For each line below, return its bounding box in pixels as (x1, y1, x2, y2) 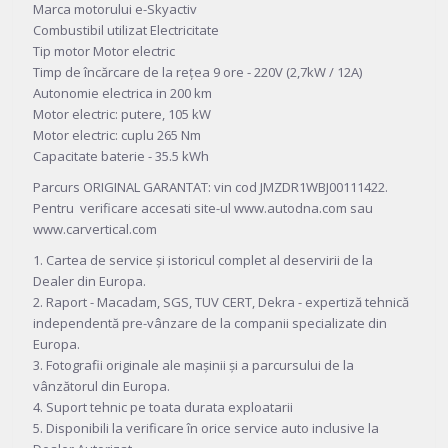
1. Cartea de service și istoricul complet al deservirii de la (33, 251, 373, 270)
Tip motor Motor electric (33, 42, 175, 61)
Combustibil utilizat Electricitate (33, 21, 219, 40)
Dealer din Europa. (33, 272, 146, 291)
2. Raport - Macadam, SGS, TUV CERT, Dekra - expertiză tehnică (33, 293, 409, 312)
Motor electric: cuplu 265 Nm (33, 126, 204, 145)
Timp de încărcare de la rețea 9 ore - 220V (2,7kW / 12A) (33, 63, 362, 82)
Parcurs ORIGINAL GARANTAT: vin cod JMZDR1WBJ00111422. (33, 178, 388, 197)
